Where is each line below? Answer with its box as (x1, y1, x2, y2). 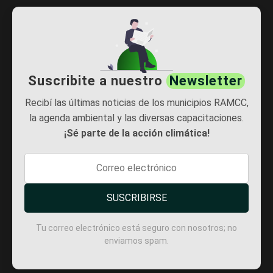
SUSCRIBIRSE (106, 191, 167, 204)
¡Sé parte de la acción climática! (63, 127, 210, 139)
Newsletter (169, 73, 243, 88)
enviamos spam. (104, 235, 169, 246)
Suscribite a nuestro (28, 73, 167, 88)
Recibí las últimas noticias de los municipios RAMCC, (24, 96, 249, 108)
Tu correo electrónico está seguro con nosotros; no (36, 222, 237, 233)
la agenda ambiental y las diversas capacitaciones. (29, 112, 244, 124)
